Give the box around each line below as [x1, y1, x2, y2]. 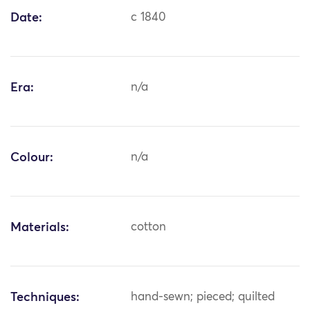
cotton [131, 221, 167, 234]
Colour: [10, 152, 53, 165]
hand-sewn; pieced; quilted [131, 291, 275, 304]
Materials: [10, 221, 69, 235]
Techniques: [10, 291, 80, 304]
